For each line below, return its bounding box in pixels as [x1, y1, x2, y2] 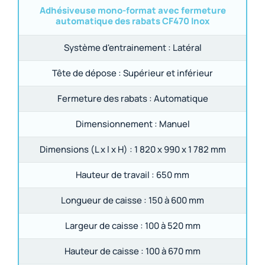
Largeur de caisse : [64, 219, 143, 232]
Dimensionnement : [75, 118, 157, 131]
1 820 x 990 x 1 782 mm [132, 143, 226, 156]
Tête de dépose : [52, 67, 121, 80]
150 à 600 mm [147, 194, 204, 207]
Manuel [157, 118, 190, 131]
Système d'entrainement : [63, 41, 171, 54]
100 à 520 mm [143, 219, 201, 232]
